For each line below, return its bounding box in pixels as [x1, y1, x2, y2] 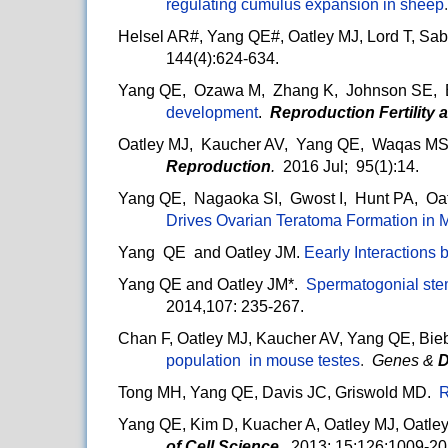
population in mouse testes [166, 352, 360, 370]
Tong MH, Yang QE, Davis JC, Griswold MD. [118, 384, 439, 402]
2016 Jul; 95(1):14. [275, 158, 427, 176]
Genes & [372, 352, 438, 370]
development [166, 104, 258, 122]
